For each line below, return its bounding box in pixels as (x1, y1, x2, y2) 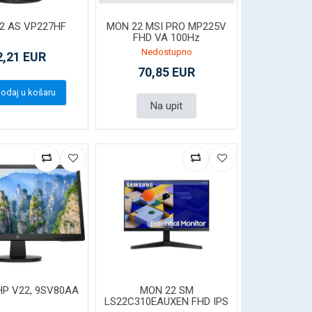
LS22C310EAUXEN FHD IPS (104, 295, 229, 308)
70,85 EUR (138, 64, 196, 79)
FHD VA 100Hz (133, 31, 201, 44)
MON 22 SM (139, 283, 194, 297)
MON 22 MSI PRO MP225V (107, 19, 227, 33)
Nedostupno (141, 46, 192, 57)
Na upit (150, 99, 183, 112)
